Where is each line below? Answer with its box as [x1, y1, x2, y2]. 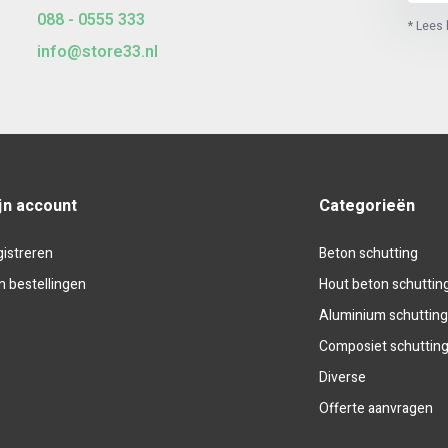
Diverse [319, 367, 367, 388]
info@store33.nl [36, 40, 158, 64]
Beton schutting [319, 243, 419, 264]
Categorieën [319, 194, 416, 218]
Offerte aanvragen [319, 398, 434, 419]
